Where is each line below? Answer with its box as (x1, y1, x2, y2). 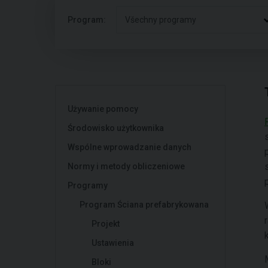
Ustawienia (92, 238, 134, 248)
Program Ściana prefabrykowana (80, 200, 209, 209)
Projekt (92, 219, 120, 229)
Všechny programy (125, 15, 196, 25)
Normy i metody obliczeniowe (68, 162, 185, 171)
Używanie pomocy (68, 104, 138, 114)
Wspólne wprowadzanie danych (68, 142, 191, 152)
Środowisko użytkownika (68, 123, 164, 133)
